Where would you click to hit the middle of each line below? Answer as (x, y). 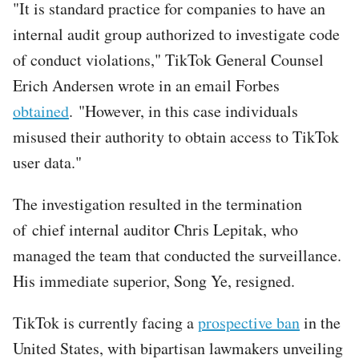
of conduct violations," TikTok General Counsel (168, 59)
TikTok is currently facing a (105, 322)
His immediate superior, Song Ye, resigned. (154, 280)
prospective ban (249, 322)
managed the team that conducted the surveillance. (177, 255)
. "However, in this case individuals (184, 111)
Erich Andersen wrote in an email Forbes (146, 85)
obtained (41, 111)
